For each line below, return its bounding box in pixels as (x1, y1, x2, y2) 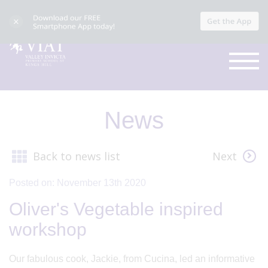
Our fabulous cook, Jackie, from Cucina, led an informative (9, 253, 255, 264)
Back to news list (33, 149, 120, 163)
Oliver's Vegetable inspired (9, 199, 223, 219)
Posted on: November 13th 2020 (9, 177, 146, 188)
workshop (9, 219, 87, 239)
